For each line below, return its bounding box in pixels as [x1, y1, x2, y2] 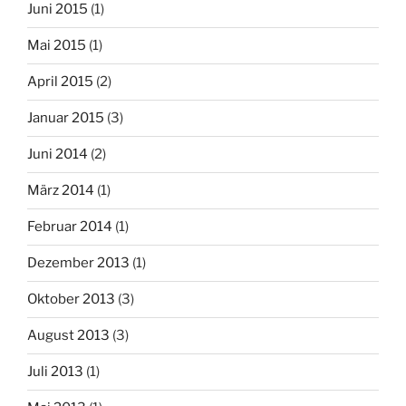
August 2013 [27, 327, 110, 344]
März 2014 [27, 182, 94, 199]
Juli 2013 [27, 363, 83, 381]
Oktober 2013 [27, 291, 115, 308]
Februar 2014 [27, 218, 112, 236]
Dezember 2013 [27, 255, 130, 272]
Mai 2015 [27, 37, 86, 54]
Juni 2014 [27, 146, 88, 163]
